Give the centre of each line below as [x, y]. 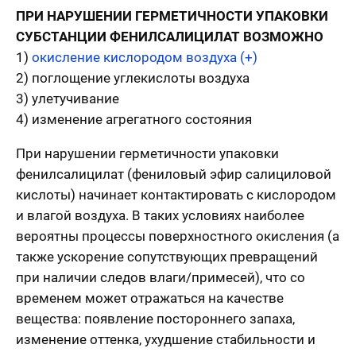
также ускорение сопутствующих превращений [167, 256]
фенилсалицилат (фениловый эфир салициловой [174, 174]
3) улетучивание [68, 98]
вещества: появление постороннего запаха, [155, 318]
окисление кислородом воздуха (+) [145, 57]
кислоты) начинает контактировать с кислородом [176, 194]
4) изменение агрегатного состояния [134, 119]
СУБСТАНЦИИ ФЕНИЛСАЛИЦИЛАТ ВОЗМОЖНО [170, 36]
